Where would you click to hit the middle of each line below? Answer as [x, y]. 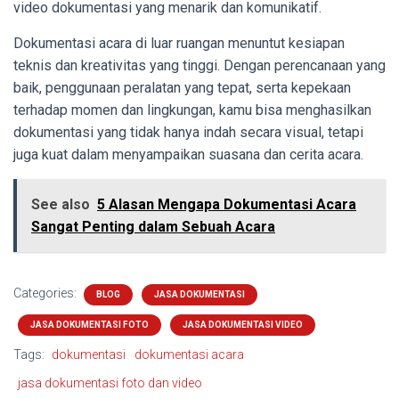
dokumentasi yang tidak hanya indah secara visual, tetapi [188, 133]
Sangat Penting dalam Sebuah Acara [153, 227]
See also [61, 205]
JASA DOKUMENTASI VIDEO [243, 325]
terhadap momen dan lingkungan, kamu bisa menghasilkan [192, 110]
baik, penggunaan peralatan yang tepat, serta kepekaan [182, 88]
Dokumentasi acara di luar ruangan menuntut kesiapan [179, 44]
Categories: [46, 293]
